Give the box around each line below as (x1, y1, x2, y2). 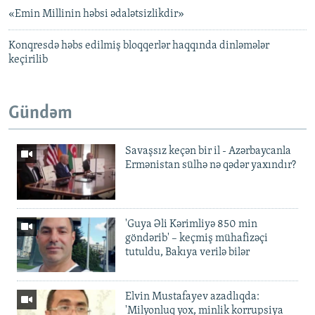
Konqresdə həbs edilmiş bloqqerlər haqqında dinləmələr (8, 40, 269, 52)
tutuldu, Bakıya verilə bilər (125, 246, 250, 258)
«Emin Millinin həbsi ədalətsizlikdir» (8, 8, 184, 20)
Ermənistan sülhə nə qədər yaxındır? (125, 159, 296, 171)
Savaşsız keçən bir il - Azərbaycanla (125, 145, 291, 157)
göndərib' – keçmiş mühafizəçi (125, 232, 268, 244)
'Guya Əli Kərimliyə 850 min (125, 218, 257, 230)
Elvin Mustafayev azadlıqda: (125, 291, 259, 303)
